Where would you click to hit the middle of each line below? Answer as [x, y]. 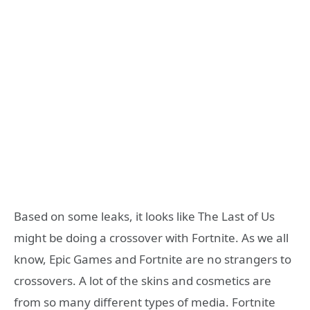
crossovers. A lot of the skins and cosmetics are [143, 280]
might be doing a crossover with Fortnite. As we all [151, 237]
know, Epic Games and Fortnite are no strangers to [153, 259]
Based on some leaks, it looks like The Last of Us [144, 216]
